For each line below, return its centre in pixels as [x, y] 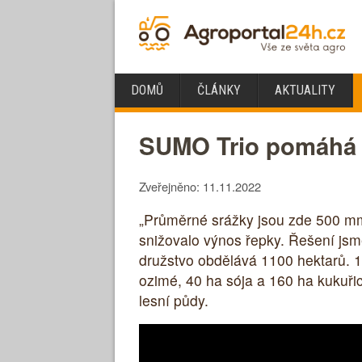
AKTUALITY [305, 90]
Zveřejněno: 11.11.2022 [200, 187]
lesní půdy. [174, 300]
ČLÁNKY [219, 90]
